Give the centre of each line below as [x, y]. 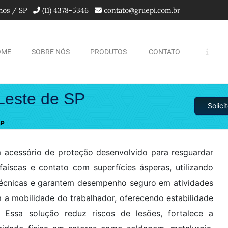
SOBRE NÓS [50, 52]
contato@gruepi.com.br [142, 10]
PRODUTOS [108, 52]
